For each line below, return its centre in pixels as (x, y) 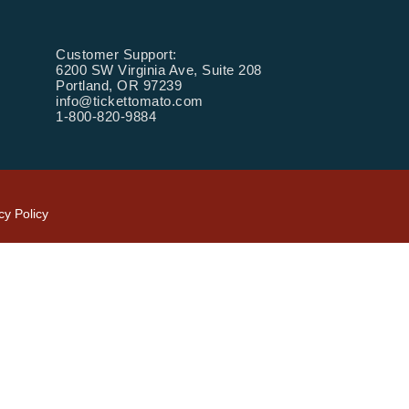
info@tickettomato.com (130, 100)
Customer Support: (116, 54)
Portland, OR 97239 (119, 85)
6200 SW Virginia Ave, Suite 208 (159, 69)
